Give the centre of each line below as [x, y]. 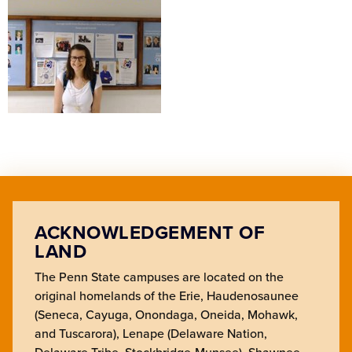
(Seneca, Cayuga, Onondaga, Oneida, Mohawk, [166, 314]
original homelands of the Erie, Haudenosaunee [167, 295]
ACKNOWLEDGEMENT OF [150, 232]
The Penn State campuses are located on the [159, 277]
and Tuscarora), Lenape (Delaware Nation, [151, 333]
